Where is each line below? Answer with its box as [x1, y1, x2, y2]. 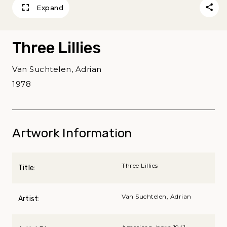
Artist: [18, 194, 40, 203]
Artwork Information [12, 125, 132, 140]
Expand [36, 3, 63, 12]
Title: [18, 163, 36, 172]
